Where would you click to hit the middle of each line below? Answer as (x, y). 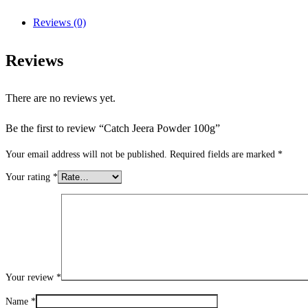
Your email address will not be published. (86, 154)
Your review (31, 278)
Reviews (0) (59, 23)
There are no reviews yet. (60, 98)
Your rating (29, 177)
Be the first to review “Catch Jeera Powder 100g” (113, 129)
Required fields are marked (224, 154)
